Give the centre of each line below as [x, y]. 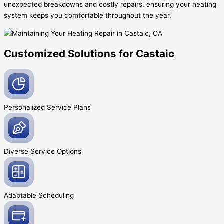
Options [69, 151]
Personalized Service [39, 107]
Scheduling [56, 195]
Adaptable [21, 195]
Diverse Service [30, 151]
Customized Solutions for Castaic [89, 53]
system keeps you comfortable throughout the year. [88, 15]
